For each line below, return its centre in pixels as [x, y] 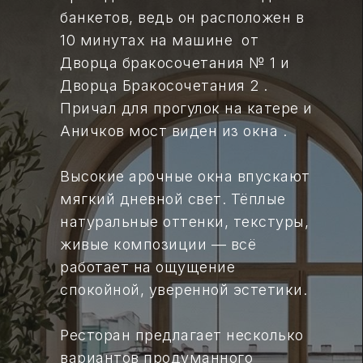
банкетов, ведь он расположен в [182, 17]
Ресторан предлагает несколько [182, 335]
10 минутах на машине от [159, 40]
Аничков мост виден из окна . [173, 131]
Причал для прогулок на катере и [186, 108]
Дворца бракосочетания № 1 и [175, 63]
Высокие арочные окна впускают [185, 176]
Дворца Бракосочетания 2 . [164, 85]
